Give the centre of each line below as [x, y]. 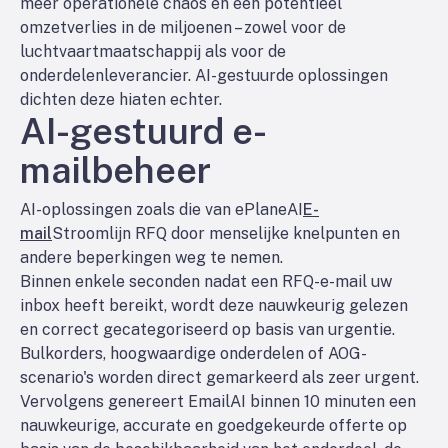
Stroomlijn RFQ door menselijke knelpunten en [226, 233]
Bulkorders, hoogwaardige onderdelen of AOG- [193, 353]
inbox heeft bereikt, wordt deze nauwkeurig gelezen [214, 305]
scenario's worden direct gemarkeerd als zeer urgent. [219, 377]
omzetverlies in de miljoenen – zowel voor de [183, 27]
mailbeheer [115, 170]
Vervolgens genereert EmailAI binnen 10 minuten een [218, 401]
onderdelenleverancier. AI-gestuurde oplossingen [204, 75]
